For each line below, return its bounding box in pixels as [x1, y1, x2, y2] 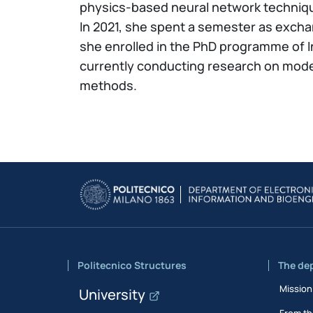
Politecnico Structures [78, 258, 187, 272]
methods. [80, 76, 137, 94]
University [79, 284, 146, 304]
